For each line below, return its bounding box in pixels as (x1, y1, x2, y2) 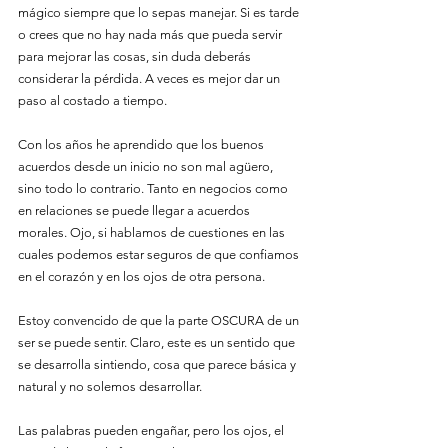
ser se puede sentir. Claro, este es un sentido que (18, 335, 298, 350)
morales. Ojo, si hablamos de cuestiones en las (18, 225, 288, 240)
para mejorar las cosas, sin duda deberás (18, 49, 254, 64)
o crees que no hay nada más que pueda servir (18, 27, 285, 42)
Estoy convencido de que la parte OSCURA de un (18, 313, 302, 328)
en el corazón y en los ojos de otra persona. (18, 269, 265, 284)
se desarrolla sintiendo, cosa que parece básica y (18, 357, 299, 372)
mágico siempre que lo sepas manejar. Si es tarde (18, 5, 302, 20)
